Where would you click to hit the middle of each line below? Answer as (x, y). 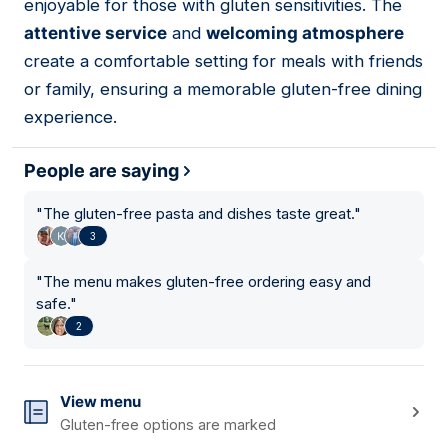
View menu (100, 402)
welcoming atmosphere (305, 33)
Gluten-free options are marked (168, 425)
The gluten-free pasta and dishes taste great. (198, 214)
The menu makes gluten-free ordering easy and (207, 282)
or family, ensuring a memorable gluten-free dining (223, 89)
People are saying (101, 171)
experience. (70, 117)
